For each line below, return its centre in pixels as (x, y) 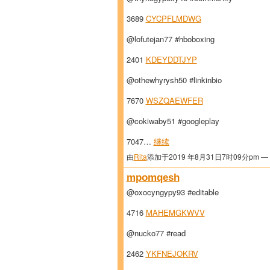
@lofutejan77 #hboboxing (170, 39)
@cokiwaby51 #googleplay (173, 121)
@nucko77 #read (156, 233)
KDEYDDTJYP (171, 59)
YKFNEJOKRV (172, 253)
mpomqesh (153, 177)
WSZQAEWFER (174, 100)
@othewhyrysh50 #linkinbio (174, 80)
